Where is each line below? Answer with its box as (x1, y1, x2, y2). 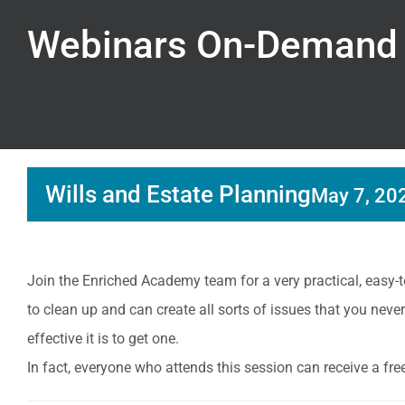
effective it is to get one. (27, 330, 179, 347)
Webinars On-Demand (27, 23, 398, 67)
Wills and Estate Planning (45, 181, 311, 208)
